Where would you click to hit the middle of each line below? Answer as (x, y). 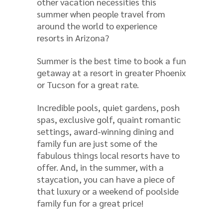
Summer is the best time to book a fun (111, 60)
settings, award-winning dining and (105, 131)
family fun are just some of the (97, 143)
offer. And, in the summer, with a (100, 167)
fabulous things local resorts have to (108, 155)
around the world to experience (97, 25)
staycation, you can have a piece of (106, 179)
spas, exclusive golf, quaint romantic (109, 119)
